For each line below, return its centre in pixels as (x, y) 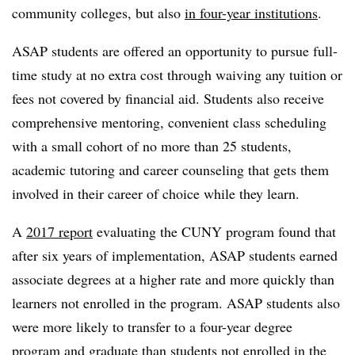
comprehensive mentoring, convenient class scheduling (169, 122)
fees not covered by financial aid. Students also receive (168, 98)
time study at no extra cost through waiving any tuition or (177, 74)
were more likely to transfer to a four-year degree (152, 326)
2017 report (59, 231)
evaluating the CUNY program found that (214, 231)
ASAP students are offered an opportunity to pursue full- (175, 50)
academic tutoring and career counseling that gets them (170, 169)
